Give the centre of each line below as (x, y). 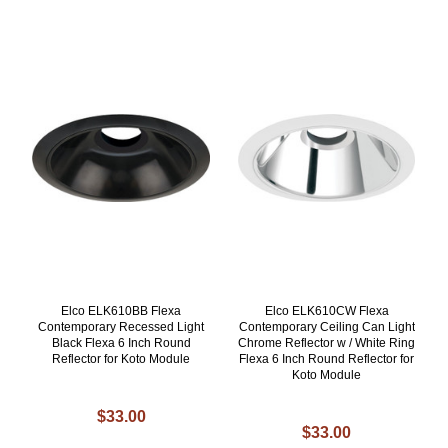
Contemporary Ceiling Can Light (326, 327)
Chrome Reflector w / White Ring (327, 343)
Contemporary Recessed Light (121, 327)
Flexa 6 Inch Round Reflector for (327, 359)
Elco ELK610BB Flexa (121, 311)
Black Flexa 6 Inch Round (121, 343)
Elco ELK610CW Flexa (326, 311)
